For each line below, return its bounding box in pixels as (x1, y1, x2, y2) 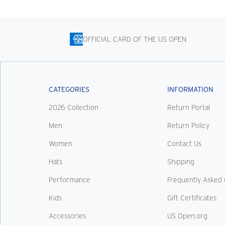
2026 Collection (49, 103, 98, 112)
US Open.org (167, 212, 207, 220)
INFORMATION (167, 85, 213, 94)
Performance (49, 176, 90, 184)
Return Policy (167, 122, 209, 130)
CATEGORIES (49, 85, 89, 94)
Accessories (49, 212, 86, 220)
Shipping (167, 158, 194, 166)
